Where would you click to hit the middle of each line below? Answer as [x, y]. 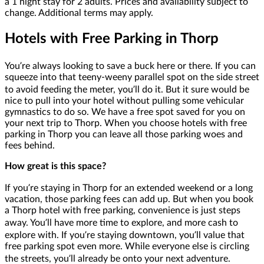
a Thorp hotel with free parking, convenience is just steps [123, 210]
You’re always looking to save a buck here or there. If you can [130, 66]
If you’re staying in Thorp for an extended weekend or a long [129, 188]
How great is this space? [55, 166]
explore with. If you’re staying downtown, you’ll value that [125, 235]
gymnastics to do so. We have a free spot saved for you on [125, 112]
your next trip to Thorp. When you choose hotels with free [126, 123]
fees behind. [30, 145]
